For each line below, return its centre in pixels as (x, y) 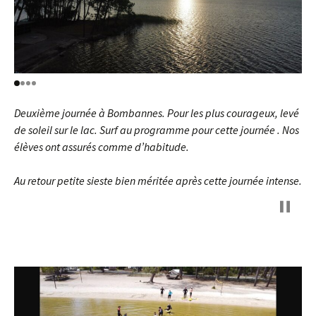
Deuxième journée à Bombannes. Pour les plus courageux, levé (157, 113)
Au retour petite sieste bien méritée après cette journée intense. (158, 181)
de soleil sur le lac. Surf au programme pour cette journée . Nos (157, 130)
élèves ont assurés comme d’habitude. (102, 147)
